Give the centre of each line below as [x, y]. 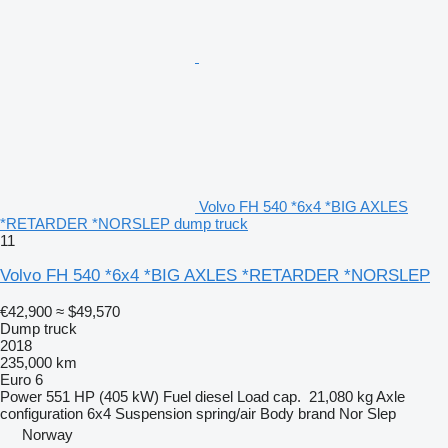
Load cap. [269, 397]
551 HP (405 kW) [102, 397]
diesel [214, 397]
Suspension [153, 414]
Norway [47, 435]
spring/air [226, 414]
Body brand [297, 414]
